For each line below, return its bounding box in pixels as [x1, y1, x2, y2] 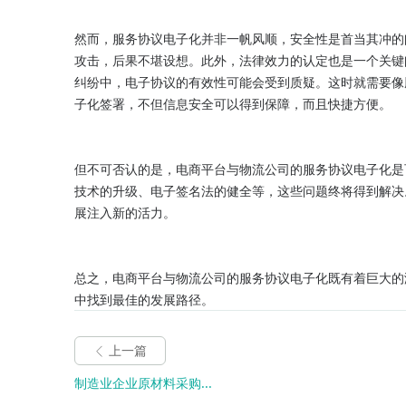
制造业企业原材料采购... [74, 374, 212, 391]
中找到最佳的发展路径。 [74, 290, 214, 308]
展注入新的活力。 [74, 203, 176, 221]
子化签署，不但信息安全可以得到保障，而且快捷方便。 [74, 94, 391, 112]
